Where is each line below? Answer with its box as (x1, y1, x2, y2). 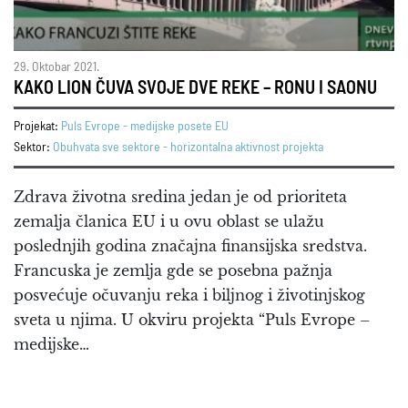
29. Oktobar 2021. (14, 61, 99, 75)
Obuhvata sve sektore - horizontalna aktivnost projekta (53, 141, 323, 155)
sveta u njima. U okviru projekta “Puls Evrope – (14, 311, 371, 330)
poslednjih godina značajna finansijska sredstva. (14, 237, 367, 256)
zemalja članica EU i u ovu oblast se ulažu (14, 212, 324, 231)
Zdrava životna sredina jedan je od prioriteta (14, 188, 347, 207)
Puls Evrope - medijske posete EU (61, 120, 229, 134)
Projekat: (14, 120, 58, 134)
